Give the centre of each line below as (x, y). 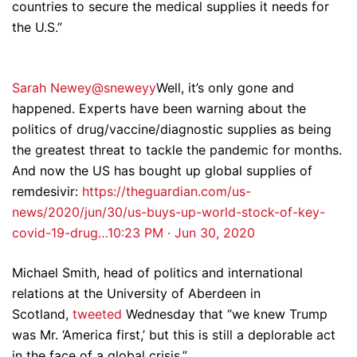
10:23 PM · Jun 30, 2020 (181, 233)
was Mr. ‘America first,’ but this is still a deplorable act (174, 335)
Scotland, (42, 314)
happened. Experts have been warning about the (159, 108)
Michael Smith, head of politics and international (157, 273)
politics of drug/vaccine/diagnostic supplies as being (172, 129)
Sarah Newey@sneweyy (84, 88)
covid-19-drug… (60, 233)
